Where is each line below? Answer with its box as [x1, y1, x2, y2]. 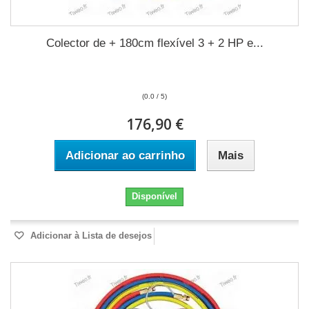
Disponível [132, 191, 177, 201]
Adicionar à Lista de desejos [28, 230, 152, 241]
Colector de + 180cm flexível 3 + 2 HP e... [46, 37, 263, 50]
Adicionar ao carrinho [66, 149, 185, 162]
